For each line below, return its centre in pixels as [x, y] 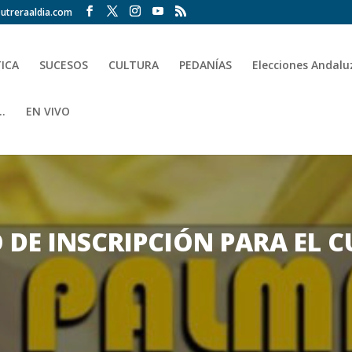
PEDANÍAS [206, 65]
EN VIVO [48, 111]
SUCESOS [64, 65]
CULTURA [134, 65]
